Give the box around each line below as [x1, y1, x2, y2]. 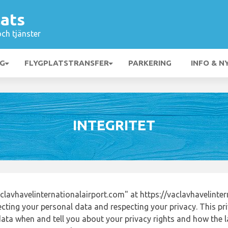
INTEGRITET [73, 117, 155, 133]
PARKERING [128, 59, 172, 67]
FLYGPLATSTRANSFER [24, 59, 109, 67]
